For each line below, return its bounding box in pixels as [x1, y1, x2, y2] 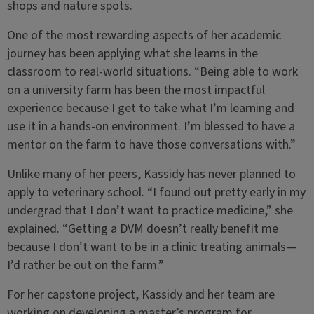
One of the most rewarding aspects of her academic [6, 27, 281, 44]
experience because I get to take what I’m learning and [6, 100, 294, 117]
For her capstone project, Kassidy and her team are [6, 286, 275, 303]
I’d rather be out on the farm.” [6, 257, 164, 274]
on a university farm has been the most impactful [6, 81, 265, 99]
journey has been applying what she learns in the [6, 45, 258, 62]
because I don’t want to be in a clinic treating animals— [6, 238, 296, 256]
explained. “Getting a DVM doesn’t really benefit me [6, 220, 278, 238]
